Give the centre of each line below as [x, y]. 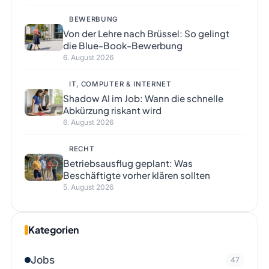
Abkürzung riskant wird [112, 110]
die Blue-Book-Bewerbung [122, 46]
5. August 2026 [88, 187]
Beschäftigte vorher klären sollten [136, 175]
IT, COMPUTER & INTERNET [120, 84]
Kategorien [53, 230]
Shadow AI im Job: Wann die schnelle [143, 98]
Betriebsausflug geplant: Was [128, 163]
